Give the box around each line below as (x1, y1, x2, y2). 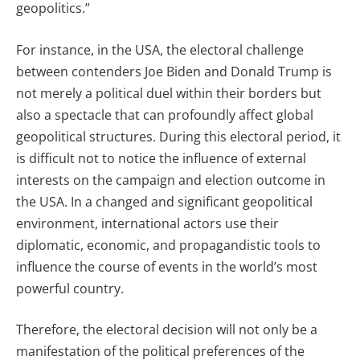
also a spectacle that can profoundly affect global (16, 105, 313, 124)
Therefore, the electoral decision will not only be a (16, 321, 317, 339)
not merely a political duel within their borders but (16, 84, 321, 102)
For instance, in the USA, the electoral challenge (16, 40, 304, 59)
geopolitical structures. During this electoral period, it (16, 127, 341, 145)
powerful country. (16, 279, 124, 297)
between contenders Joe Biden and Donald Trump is (16, 62, 332, 80)
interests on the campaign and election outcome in (16, 170, 325, 189)
